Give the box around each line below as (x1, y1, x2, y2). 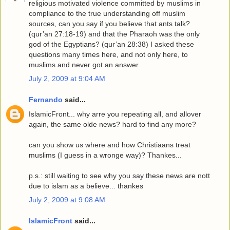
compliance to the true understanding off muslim (29, 9, 185, 17)
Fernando (29, 95, 63, 104)
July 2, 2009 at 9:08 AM (29, 195, 105, 204)
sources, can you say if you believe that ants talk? (29, 19, 190, 28)
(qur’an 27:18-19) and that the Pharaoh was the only (29, 29, 200, 38)
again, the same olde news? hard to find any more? (29, 120, 196, 128)
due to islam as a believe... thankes (29, 181, 143, 190)
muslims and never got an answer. (29, 60, 140, 69)
